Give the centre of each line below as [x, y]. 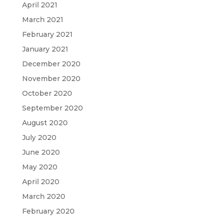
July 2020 [39, 137]
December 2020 [51, 64]
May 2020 [40, 167]
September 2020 [52, 108]
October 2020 [47, 93]
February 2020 [48, 211]
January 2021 [45, 49]
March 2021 [42, 20]
